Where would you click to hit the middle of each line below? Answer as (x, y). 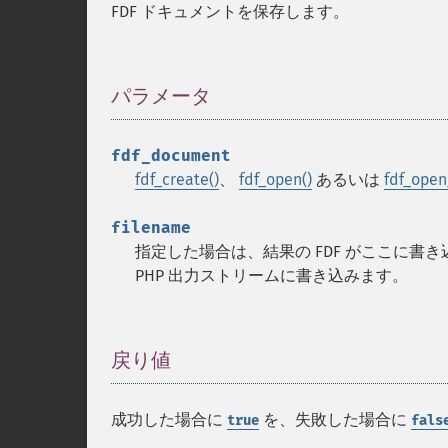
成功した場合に (169, 419)
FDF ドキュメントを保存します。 (230, 11)
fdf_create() (177, 179)
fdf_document (171, 155)
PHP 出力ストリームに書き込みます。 (271, 275)
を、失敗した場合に (335, 419)
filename (151, 227)
